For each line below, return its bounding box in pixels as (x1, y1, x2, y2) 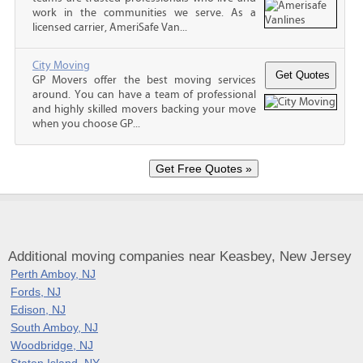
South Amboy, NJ (11, 320, 98, 334)
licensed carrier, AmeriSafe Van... (32, 20, 187, 34)
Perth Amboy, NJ (11, 267, 96, 280)
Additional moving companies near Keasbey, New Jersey (8, 248, 352, 264)
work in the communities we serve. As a (32, 6, 256, 19)
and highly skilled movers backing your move (32, 102, 256, 116)
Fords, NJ (11, 284, 61, 298)
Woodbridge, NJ (11, 338, 93, 352)
